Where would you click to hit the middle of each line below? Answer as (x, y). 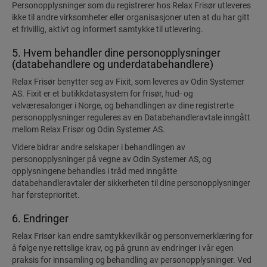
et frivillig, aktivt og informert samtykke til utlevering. (108, 29)
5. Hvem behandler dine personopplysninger (116, 53)
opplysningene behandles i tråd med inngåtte (94, 171)
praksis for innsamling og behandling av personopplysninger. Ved (132, 260)
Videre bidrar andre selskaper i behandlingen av (99, 147)
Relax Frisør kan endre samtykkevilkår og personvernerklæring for (132, 236)
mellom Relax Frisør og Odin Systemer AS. (89, 129)
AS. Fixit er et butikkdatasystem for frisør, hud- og (103, 94)
